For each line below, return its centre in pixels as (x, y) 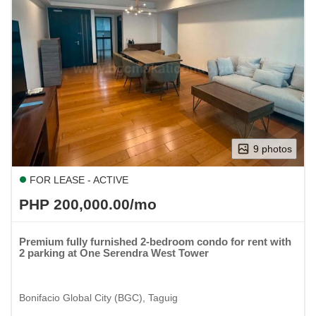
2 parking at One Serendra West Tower (114, 253)
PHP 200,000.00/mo (88, 204)
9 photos (273, 148)
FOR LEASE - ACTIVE (78, 180)
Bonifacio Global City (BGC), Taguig (98, 297)
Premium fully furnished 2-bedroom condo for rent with (155, 241)
